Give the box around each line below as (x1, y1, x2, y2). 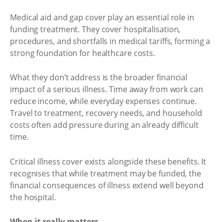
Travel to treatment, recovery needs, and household (10, 108, 202, 118)
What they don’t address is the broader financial (10, 72, 188, 83)
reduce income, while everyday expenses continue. (10, 96, 197, 107)
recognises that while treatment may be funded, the (10, 167, 201, 179)
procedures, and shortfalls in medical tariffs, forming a (10, 35, 211, 47)
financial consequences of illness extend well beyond (10, 179, 204, 191)
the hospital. (10, 191, 56, 203)
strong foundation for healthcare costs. (10, 47, 156, 58)
